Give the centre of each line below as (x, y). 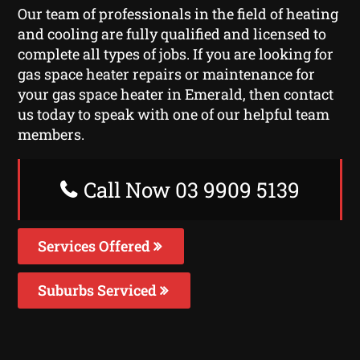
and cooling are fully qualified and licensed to (172, 33)
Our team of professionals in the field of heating (178, 13)
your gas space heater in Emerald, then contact (176, 94)
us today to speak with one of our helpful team (174, 114)
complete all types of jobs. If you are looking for (176, 53)
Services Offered (96, 245)
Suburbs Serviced (99, 290)
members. (51, 134)
